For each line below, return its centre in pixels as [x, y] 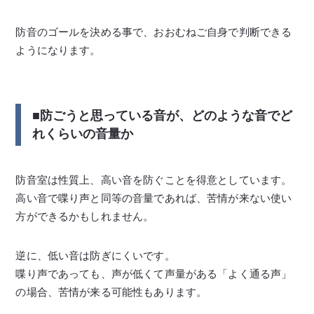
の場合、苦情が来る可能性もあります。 [111, 292]
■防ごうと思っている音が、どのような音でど [163, 115]
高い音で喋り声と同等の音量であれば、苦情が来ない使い [154, 198]
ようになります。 [58, 50]
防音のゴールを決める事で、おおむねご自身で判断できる [154, 32]
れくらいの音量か [83, 134]
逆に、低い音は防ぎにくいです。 [95, 255]
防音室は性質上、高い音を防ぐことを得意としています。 [154, 179]
